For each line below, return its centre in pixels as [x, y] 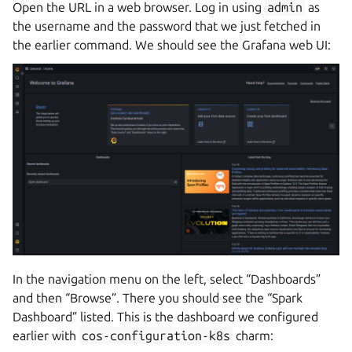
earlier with [46, 336]
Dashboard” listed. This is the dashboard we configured [165, 317]
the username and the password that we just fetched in [167, 26]
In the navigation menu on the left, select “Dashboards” [167, 279]
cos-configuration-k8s [156, 336]
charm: [253, 336]
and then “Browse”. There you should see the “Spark [158, 298]
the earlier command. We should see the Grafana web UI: [172, 45]
